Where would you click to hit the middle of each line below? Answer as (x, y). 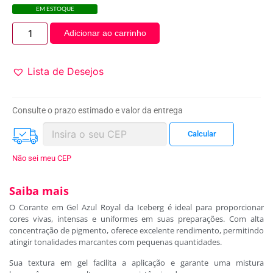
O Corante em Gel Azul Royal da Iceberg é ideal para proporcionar (136, 207)
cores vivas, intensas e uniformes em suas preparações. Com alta (136, 219)
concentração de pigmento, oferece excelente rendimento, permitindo (136, 231)
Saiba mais (39, 191)
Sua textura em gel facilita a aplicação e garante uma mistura (136, 262)
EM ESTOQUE (55, 9)
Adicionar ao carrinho (105, 33)
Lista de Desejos (66, 72)
